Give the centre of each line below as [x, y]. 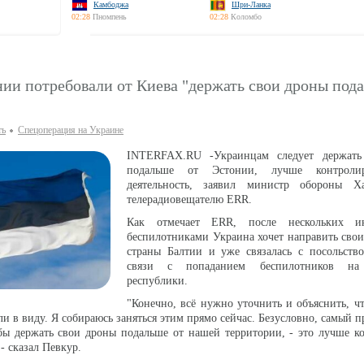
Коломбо [246, 17]
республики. [157, 281]
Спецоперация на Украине [71, 130]
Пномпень [110, 17]
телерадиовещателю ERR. [189, 199]
